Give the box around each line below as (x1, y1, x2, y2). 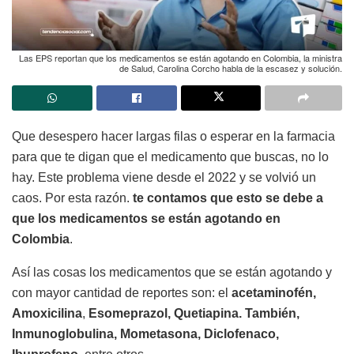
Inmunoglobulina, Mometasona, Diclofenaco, (12, 326, 279, 341)
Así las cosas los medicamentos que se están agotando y (12, 265, 332, 279)
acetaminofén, (232, 285, 316, 299)
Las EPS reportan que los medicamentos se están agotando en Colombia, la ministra (19, 51, 342, 64)
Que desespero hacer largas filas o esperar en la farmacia (12, 129, 335, 143)
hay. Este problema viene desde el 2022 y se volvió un (12, 170, 316, 184)
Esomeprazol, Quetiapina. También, (88, 306, 299, 320)
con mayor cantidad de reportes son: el (12, 285, 232, 299)
